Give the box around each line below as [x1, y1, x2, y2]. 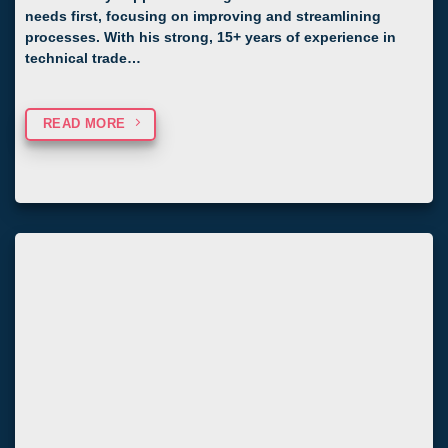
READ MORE [42, 115, 126, 131]
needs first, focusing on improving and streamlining [25, 9, 381, 25]
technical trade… [25, 51, 141, 67]
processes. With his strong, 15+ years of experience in [25, 30, 396, 46]
